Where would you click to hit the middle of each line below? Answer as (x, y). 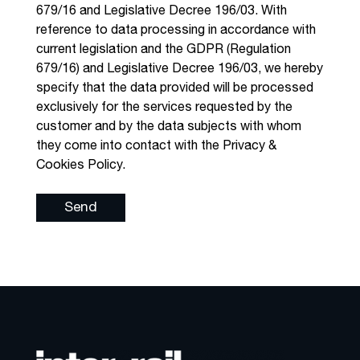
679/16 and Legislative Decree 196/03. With (161, 12)
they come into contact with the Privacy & (156, 147)
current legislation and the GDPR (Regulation (163, 51)
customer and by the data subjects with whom (168, 128)
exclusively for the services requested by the (164, 108)
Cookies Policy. (80, 166)
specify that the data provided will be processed (174, 89)
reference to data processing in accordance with (176, 31)
